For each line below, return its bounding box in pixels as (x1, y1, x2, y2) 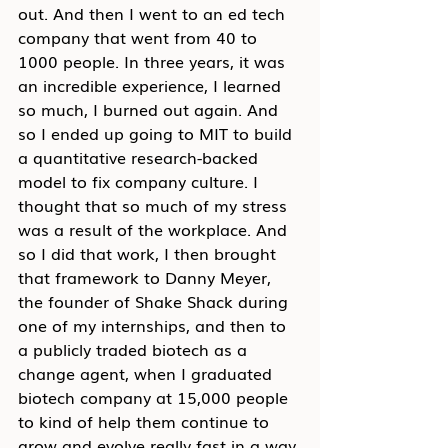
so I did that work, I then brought (18, 241, 281, 265)
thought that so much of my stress (18, 193, 292, 217)
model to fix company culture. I (18, 169, 263, 193)
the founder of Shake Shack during (18, 289, 293, 313)
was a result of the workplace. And (18, 217, 292, 241)
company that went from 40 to (18, 25, 262, 49)
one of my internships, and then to (18, 313, 291, 337)
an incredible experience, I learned (18, 73, 286, 97)
